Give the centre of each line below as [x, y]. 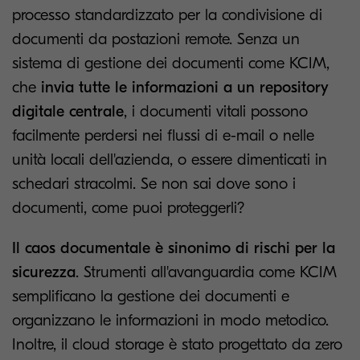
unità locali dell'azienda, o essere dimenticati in [170, 160]
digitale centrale [68, 111]
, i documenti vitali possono [216, 111]
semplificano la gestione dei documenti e [151, 296]
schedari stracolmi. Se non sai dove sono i [154, 184]
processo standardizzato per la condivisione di [167, 15]
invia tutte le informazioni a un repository [185, 87]
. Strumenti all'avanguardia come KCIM [206, 272]
